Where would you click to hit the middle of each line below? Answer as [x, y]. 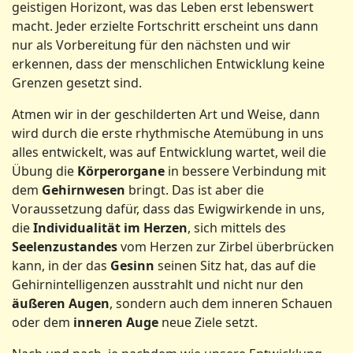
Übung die [45, 171]
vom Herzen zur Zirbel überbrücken [226, 247]
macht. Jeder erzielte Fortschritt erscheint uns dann [165, 26]
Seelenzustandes [65, 247]
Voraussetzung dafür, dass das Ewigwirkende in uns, [168, 209]
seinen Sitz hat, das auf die [235, 266]
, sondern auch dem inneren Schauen [221, 303]
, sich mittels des [237, 228]
